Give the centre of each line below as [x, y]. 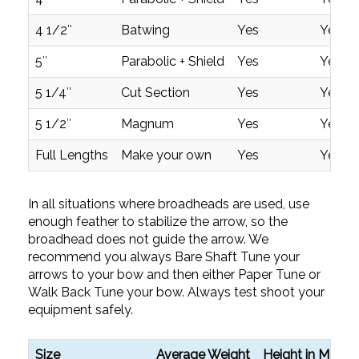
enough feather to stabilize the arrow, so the [158, 222]
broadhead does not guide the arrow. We [148, 239]
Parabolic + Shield [173, 61]
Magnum [147, 124]
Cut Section [155, 93]
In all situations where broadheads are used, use [169, 204]
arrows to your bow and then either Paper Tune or [174, 274]
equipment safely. [81, 310]
